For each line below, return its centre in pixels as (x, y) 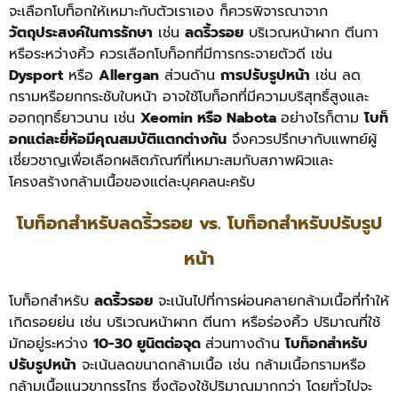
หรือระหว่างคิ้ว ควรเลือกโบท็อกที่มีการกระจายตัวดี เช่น (171, 54)
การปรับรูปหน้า (265, 75)
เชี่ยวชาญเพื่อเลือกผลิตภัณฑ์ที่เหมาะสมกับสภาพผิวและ (171, 160)
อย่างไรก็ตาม (322, 118)
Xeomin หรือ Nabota (211, 118)
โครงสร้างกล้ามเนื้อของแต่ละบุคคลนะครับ (132, 182)
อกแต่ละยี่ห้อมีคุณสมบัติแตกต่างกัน (118, 139)
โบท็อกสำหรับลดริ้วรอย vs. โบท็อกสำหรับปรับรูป (199, 223)
